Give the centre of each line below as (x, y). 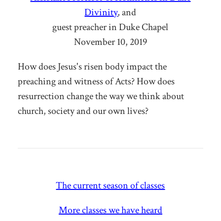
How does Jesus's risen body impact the (92, 66)
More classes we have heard (110, 210)
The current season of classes (110, 185)
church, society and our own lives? (83, 111)
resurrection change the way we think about (101, 96)
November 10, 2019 (110, 42)
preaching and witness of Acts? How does (96, 81)
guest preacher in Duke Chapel (110, 27)
